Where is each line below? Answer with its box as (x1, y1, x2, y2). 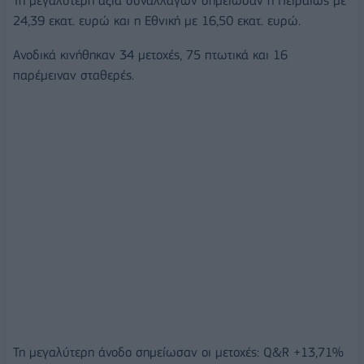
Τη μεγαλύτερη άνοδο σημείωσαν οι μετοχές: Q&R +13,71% (13, 344, 344, 360)
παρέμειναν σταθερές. (13, 67, 134, 84)
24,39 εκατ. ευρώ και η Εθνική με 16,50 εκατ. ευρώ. (13, 13, 301, 29)
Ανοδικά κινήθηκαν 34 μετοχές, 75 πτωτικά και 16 (13, 47, 288, 63)
